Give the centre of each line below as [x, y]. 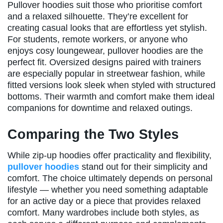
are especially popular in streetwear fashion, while [106, 74]
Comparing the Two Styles [93, 134]
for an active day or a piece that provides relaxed [104, 201]
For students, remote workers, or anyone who [98, 40]
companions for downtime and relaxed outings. [100, 108]
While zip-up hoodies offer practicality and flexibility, [110, 156]
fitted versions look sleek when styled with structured [111, 85]
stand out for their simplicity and [143, 167]
